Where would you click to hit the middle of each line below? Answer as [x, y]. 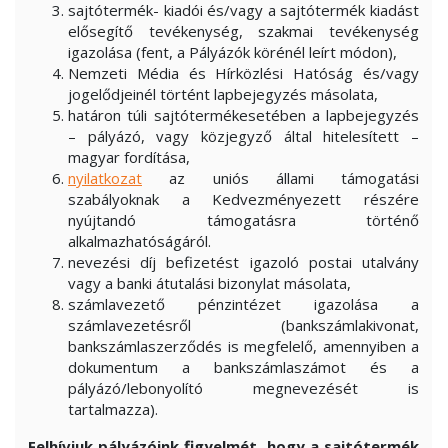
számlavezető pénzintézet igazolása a [243, 304]
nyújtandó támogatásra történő [243, 220]
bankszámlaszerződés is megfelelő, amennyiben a [243, 346]
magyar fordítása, [129, 157]
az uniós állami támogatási [294, 178]
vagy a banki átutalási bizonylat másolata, [209, 283]
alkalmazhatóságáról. [139, 241]
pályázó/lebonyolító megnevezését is [243, 388]
